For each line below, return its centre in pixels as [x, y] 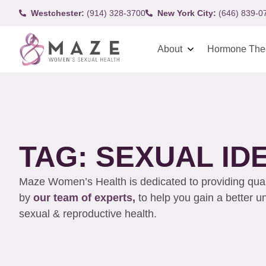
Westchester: [58, 13]
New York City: [187, 13]
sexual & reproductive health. [89, 213]
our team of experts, [86, 197]
